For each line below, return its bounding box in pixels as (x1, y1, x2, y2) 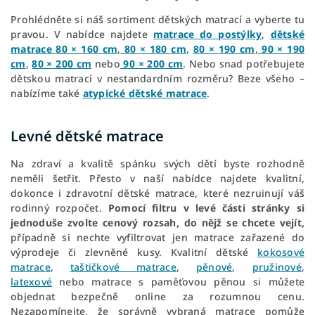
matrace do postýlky (153, 27, 262, 41)
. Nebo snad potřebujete (183, 56, 305, 70)
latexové (11, 274, 52, 288)
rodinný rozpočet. (11, 200, 108, 214)
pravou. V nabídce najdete (11, 27, 153, 41)
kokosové (257, 245, 304, 259)
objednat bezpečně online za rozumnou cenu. (11, 289, 304, 303)
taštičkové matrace (70, 259, 176, 274)
